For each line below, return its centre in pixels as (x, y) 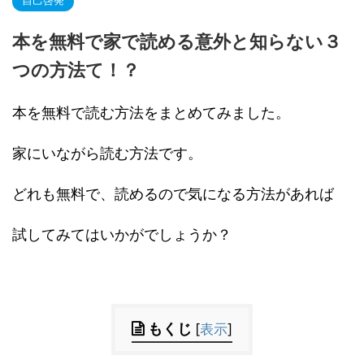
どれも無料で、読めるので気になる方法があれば (173, 193)
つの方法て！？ (76, 70)
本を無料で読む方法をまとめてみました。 (151, 112)
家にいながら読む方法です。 (107, 153)
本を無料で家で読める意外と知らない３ (177, 41)
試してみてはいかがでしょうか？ (122, 234)
